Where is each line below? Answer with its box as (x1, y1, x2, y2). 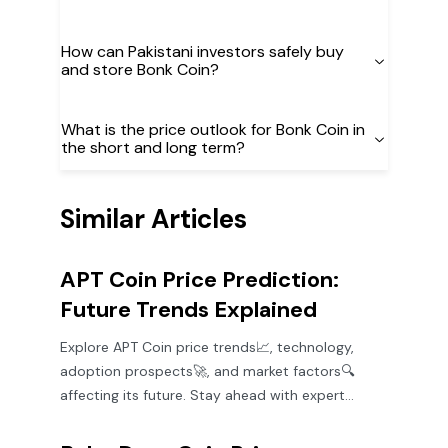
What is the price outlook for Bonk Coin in (61, 119, 365, 140)
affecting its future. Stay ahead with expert (60, 386, 345, 404)
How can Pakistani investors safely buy (61, 41, 344, 62)
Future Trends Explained (60, 295, 317, 324)
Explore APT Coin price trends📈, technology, (60, 338, 354, 356)
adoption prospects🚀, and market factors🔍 (60, 362, 355, 380)
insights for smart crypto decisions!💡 (60, 410, 308, 428)
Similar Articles (60, 202, 247, 236)
